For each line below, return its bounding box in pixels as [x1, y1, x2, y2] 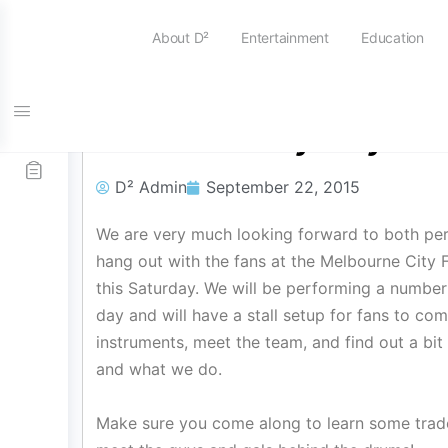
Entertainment [241, 29, 329, 46]
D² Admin [115, 177, 187, 197]
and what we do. [96, 359, 222, 379]
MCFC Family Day [96, 116, 386, 157]
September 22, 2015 [206, 177, 360, 197]
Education [360, 29, 424, 46]
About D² [152, 29, 210, 46]
